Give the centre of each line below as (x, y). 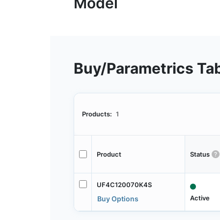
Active (200, 198)
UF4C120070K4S (124, 184)
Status (200, 154)
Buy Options (118, 198)
